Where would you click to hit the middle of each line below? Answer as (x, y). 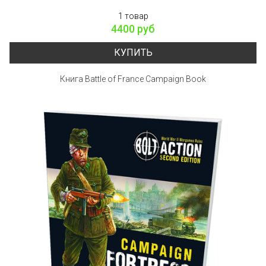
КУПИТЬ (133, 52)
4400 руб (133, 28)
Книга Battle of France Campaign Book (133, 79)
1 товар (133, 16)
